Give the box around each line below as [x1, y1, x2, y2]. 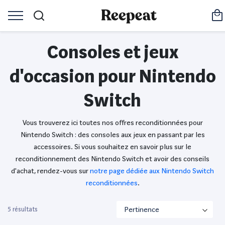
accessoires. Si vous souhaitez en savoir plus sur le [34, 143, 191, 151]
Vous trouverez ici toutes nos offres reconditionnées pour [22, 119, 203, 127]
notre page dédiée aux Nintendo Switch [90, 167, 214, 175]
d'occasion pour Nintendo [9, 66, 216, 87]
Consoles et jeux [47, 42, 178, 63]
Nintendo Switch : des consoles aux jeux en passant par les [20, 131, 205, 139]
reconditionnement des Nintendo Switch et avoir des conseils [16, 155, 209, 163]
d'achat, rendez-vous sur [11, 167, 90, 175]
